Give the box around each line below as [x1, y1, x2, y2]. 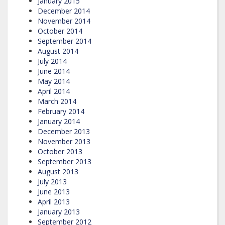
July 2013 [38, 176, 67, 186]
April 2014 [38, 86, 70, 96]
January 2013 [38, 206, 80, 216]
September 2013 [38, 156, 91, 166]
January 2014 [38, 116, 80, 126]
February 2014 [38, 106, 84, 116]
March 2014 [38, 96, 76, 106]
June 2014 [38, 66, 70, 76]
